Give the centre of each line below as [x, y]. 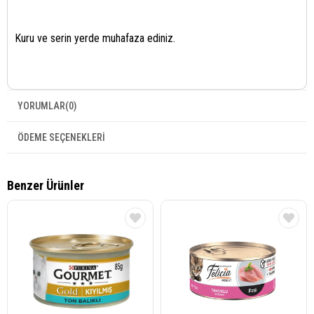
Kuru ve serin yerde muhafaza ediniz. [95, 38]
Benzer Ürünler [46, 185]
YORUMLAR [41, 105]
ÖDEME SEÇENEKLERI [61, 137]
